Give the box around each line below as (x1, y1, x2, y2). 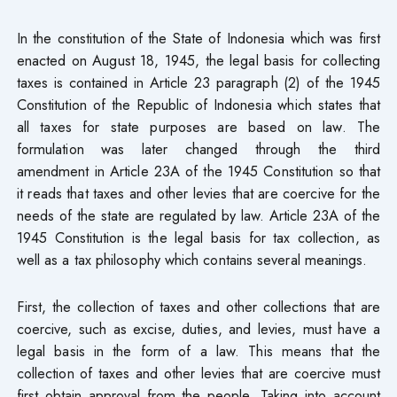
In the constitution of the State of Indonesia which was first (16, 27, 381, 49)
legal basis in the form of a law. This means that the (16, 339, 381, 362)
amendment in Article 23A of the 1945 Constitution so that (16, 160, 381, 182)
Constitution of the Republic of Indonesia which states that (16, 93, 381, 115)
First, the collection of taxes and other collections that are (16, 295, 381, 317)
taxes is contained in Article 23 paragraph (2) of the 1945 (16, 71, 381, 93)
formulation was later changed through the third (16, 137, 381, 160)
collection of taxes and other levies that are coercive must (16, 362, 381, 384)
